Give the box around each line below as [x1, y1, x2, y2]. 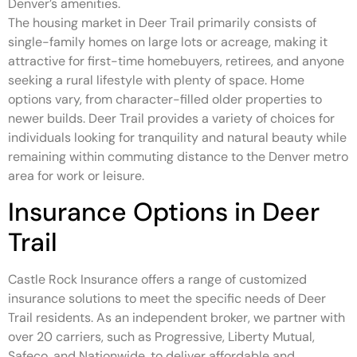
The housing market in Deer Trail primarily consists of [8, 14, 316, 31]
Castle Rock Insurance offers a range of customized [8, 270, 307, 288]
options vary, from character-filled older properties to [8, 90, 322, 108]
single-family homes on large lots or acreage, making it [8, 33, 328, 50]
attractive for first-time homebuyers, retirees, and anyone [8, 52, 344, 69]
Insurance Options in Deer [8, 194, 320, 229]
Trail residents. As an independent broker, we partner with [8, 308, 345, 326]
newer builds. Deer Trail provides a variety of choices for [8, 109, 335, 127]
